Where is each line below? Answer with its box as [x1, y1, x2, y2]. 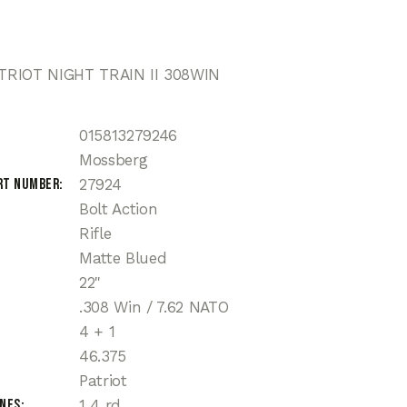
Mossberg [79, 151, 148, 170]
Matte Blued [79, 249, 167, 268]
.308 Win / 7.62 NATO [79, 298, 229, 317]
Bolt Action [79, 200, 158, 219]
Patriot [79, 372, 127, 391]
